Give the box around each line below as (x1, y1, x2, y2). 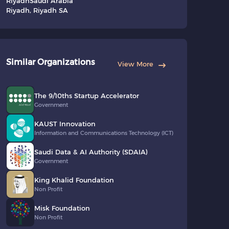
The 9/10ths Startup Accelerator (34, 91, 139, 100)
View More (118, 59, 154, 68)
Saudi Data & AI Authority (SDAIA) (34, 148, 148, 156)
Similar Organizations (6, 57, 95, 67)
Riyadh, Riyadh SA (6, 6, 68, 15)
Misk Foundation (34, 204, 90, 213)
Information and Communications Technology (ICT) (34, 129, 173, 137)
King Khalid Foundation (34, 176, 114, 185)
